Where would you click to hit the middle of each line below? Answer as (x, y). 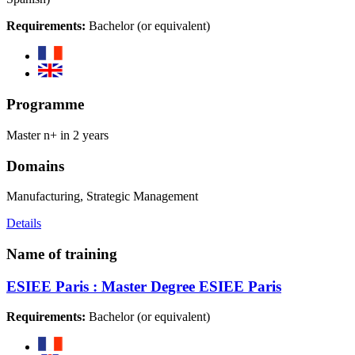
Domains (35, 166)
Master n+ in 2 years (57, 135)
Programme (45, 105)
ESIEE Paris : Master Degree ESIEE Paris (144, 286)
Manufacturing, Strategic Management (102, 197)
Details (24, 223)
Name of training (62, 254)
